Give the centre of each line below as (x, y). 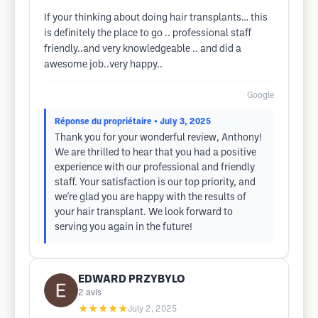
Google (261, 95)
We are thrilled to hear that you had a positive (155, 153)
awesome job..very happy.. (103, 65)
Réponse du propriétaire (103, 122)
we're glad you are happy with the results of (150, 198)
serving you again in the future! (124, 227)
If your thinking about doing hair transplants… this (156, 18)
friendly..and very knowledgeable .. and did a (143, 49)
